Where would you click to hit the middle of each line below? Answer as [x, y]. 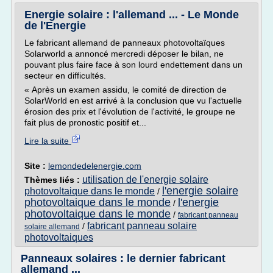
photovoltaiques [59, 237]
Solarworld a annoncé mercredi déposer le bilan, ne [124, 54]
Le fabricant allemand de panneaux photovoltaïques [125, 43]
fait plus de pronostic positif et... [85, 122]
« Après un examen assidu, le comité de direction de [126, 90]
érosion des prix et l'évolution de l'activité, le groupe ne [130, 112]
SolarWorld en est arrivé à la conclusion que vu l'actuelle [133, 101]
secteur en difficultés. [65, 76]
